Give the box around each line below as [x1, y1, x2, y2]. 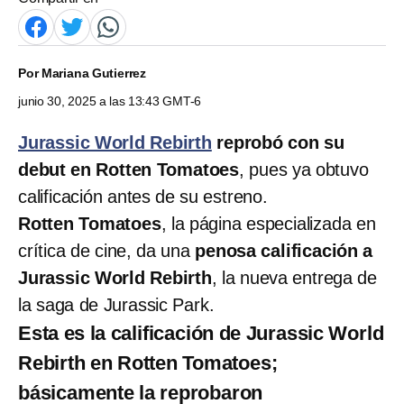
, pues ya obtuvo [239, 159, 369, 179]
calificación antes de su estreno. [18, 186, 268, 207]
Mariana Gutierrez [41, 65, 147, 80]
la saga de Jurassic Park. [18, 294, 215, 315]
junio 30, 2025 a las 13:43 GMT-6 [18, 93, 202, 108]
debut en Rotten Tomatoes [18, 159, 240, 179]
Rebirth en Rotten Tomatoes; [18, 351, 278, 374]
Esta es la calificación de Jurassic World [18, 321, 384, 344]
